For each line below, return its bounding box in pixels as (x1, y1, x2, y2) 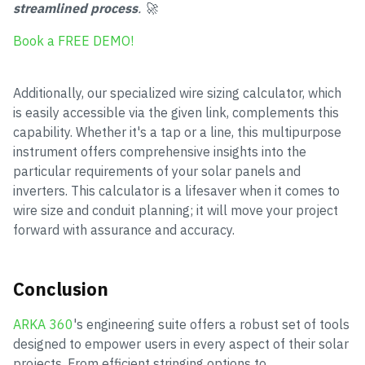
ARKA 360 (13, 316, 73, 333)
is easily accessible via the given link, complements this (13, 104, 339, 121)
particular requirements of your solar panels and (13, 163, 301, 180)
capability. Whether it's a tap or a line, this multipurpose (13, 124, 341, 141)
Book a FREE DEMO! (13, 33, 134, 50)
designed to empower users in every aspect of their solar (13, 336, 349, 353)
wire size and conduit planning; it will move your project (13, 202, 338, 219)
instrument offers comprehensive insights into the (13, 143, 306, 161)
